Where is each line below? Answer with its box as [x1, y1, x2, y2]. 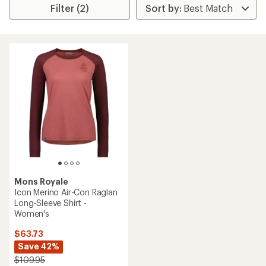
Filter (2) [50, 2, 90, 14]
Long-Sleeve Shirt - [14, 198, 87, 208]
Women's [14, 208, 49, 218]
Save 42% [18, 241, 59, 251]
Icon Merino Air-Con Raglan [14, 187, 118, 197]
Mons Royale [14, 176, 69, 186]
